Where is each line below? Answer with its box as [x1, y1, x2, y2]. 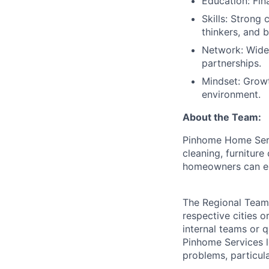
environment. [202, 88, 261, 100]
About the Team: [183, 111, 261, 123]
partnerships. [202, 57, 261, 69]
